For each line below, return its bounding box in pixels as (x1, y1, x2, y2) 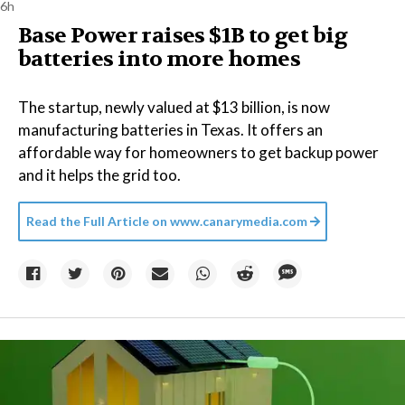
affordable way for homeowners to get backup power (18, 143, 379, 162)
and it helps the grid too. (18, 165, 181, 184)
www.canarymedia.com (170, 213, 307, 229)
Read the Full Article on (26, 213, 167, 229)
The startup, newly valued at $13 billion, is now (18, 98, 330, 117)
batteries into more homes (18, 45, 300, 73)
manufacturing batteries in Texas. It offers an (18, 120, 323, 139)
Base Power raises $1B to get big (18, 22, 348, 50)
